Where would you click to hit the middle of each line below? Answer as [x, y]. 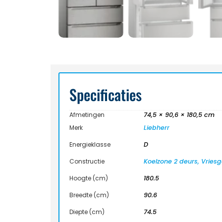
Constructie [87, 161]
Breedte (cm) [89, 195]
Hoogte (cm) [89, 178]
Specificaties [106, 94]
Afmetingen [87, 114]
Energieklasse [90, 144]
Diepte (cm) [87, 212]
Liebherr [157, 127]
